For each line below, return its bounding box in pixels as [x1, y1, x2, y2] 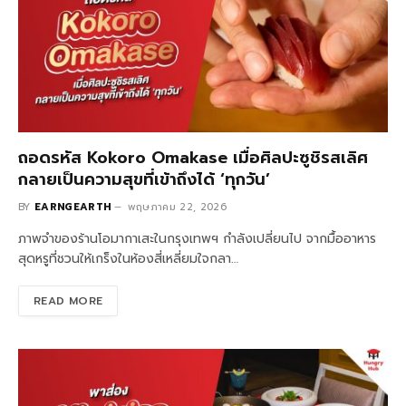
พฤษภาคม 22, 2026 [127, 199, 227, 216]
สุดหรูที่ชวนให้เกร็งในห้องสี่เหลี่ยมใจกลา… [18, 249, 238, 269]
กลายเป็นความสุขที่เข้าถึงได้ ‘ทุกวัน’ [18, 167, 270, 193]
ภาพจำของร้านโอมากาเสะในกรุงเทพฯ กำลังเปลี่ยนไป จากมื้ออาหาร [18, 229, 376, 249]
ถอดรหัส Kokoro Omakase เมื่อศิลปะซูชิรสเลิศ [18, 145, 368, 171]
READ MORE [34, 293, 103, 310]
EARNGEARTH [34, 199, 111, 216]
